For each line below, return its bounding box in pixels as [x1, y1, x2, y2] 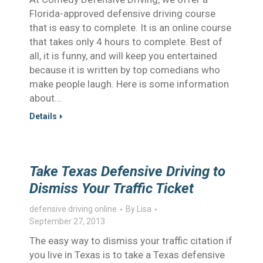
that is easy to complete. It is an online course [29, 22, 231, 33]
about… [29, 92, 61, 104]
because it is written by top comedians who [29, 64, 220, 76]
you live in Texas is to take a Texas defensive [29, 249, 225, 261]
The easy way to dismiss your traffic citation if [29, 235, 232, 247]
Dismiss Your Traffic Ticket [29, 180, 194, 197]
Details [29, 112, 57, 121]
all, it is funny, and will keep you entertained [29, 50, 217, 62]
